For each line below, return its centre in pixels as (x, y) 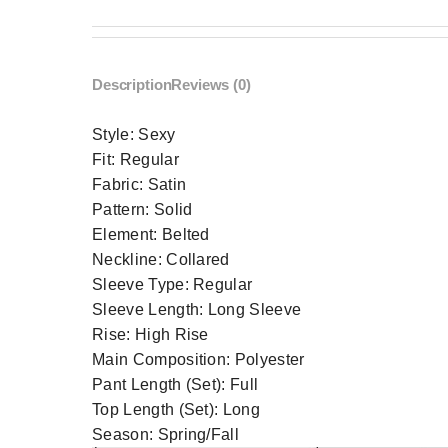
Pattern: (123, 210)
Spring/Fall (198, 435)
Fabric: (120, 185)
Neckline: (129, 260)
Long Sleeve (254, 310)
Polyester (269, 360)
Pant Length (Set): (161, 385)
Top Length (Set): (157, 410)
